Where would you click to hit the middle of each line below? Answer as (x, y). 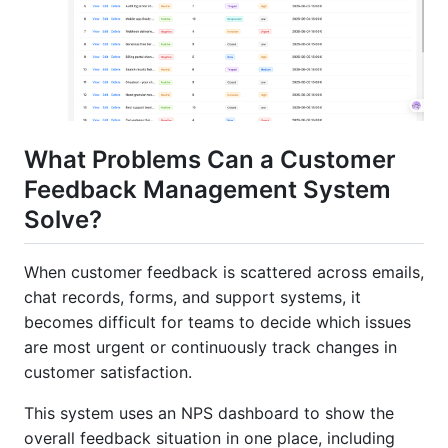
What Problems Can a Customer (210, 160)
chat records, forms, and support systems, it (192, 296)
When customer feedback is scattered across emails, (224, 271)
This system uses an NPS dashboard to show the (209, 412)
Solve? (63, 220)
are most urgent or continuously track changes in (210, 346)
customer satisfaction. (108, 371)
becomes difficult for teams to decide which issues (217, 321)
